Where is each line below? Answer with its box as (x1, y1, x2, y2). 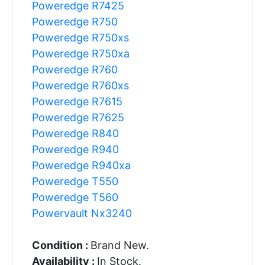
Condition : (31, 238, 91, 251)
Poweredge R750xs (31, 31, 129, 44)
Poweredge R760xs (31, 79, 129, 92)
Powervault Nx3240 (31, 206, 132, 219)
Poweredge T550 (31, 174, 118, 188)
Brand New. (90, 238, 149, 251)
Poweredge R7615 (31, 95, 122, 108)
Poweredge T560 (31, 190, 118, 203)
